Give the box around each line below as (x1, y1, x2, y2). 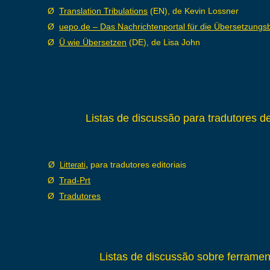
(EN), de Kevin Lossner (148, 6, 239, 16)
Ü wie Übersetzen (59, 37, 127, 47)
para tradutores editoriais (90, 160, 186, 169)
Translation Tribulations (59, 6, 148, 16)
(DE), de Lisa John (127, 37, 201, 47)
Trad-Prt (59, 175, 91, 185)
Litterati (60, 160, 86, 169)
